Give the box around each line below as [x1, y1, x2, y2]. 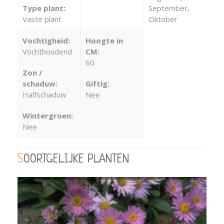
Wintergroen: [22, 110, 73, 120]
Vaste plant [22, 13, 61, 24]
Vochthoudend [22, 46, 72, 56]
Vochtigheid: [22, 35, 70, 45]
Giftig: [85, 78, 109, 88]
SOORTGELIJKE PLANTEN [23, 153, 129, 166]
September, [148, 2, 189, 13]
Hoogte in [85, 35, 123, 45]
